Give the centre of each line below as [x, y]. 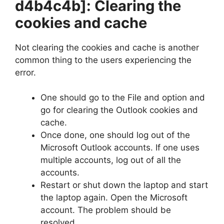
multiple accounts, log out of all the [111, 160]
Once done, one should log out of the [115, 135]
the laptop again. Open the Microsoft [114, 198]
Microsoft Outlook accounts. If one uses [120, 148]
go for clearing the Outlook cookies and [119, 110]
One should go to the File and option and [123, 98]
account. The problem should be [106, 210]
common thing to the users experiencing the [103, 60]
